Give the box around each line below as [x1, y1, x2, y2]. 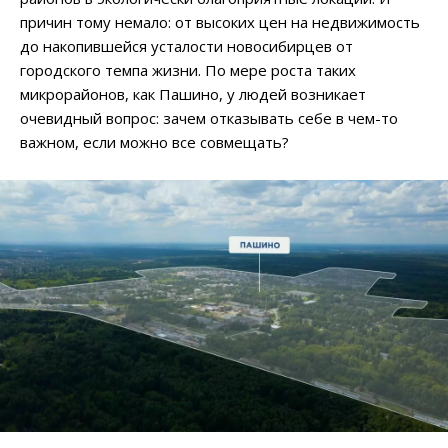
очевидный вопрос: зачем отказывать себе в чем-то [20, 107, 398, 128]
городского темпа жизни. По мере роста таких [20, 59, 356, 80]
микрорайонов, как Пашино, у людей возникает [20, 83, 366, 104]
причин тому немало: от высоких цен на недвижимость [20, 11, 420, 32]
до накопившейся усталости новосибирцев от [20, 35, 353, 56]
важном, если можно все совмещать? [20, 131, 289, 152]
